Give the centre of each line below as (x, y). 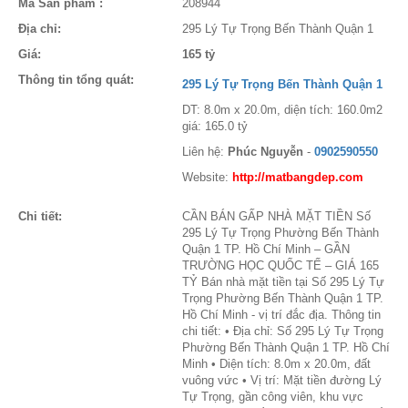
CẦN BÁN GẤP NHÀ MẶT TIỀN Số (276, 216)
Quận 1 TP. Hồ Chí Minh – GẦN (266, 249)
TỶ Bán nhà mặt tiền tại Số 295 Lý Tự (283, 282)
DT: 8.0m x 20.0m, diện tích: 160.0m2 (282, 110)
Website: (207, 177)
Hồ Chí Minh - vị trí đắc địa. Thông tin (281, 315)
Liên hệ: (205, 152)
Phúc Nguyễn (265, 152)
